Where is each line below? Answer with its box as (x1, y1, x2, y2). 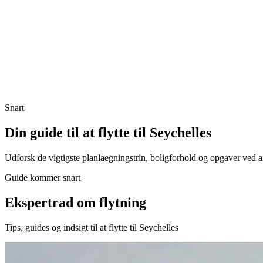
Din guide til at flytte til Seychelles (5, 125, 211, 141)
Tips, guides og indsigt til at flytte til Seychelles (5, 222, 178, 232)
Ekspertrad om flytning (5, 194, 146, 210)
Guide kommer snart (5, 173, 80, 183)
